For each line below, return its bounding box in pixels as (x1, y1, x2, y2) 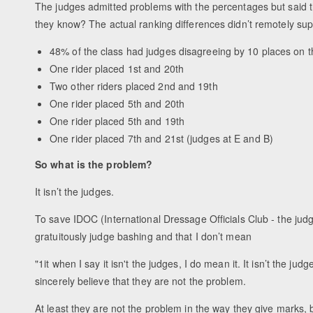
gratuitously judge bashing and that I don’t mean (35, 228, 252, 243)
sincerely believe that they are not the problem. (35, 273, 246, 288)
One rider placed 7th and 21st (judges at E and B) (50, 131, 273, 146)
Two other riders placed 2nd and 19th (50, 79, 218, 94)
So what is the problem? (35, 156, 153, 171)
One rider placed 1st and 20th (50, 61, 184, 76)
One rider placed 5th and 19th (50, 114, 184, 129)
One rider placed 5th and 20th (50, 96, 184, 111)
